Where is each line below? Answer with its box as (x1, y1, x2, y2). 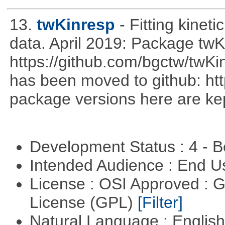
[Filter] (137, 193, 183, 212)
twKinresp (36, 15, 115, 34)
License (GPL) (29, 193, 138, 212)
